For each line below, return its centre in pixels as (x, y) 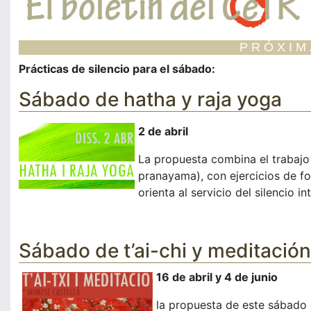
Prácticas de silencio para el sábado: (117, 69)
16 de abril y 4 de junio (217, 277)
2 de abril (163, 132)
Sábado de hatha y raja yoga (150, 100)
